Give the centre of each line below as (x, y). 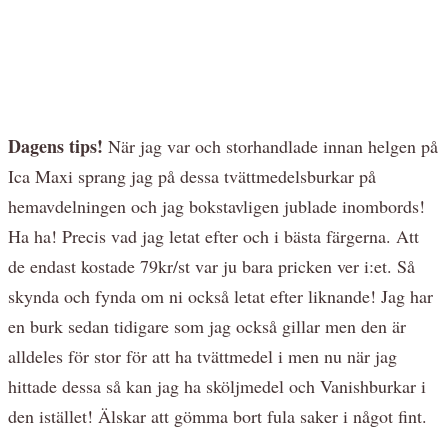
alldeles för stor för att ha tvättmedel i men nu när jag (202, 355)
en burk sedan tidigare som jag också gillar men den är (207, 325)
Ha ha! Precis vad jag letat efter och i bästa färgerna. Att (213, 235)
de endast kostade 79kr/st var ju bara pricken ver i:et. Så (211, 265)
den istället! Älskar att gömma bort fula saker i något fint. (217, 415)
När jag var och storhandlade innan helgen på (270, 145)
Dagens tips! (55, 145)
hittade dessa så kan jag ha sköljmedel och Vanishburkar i (217, 385)
